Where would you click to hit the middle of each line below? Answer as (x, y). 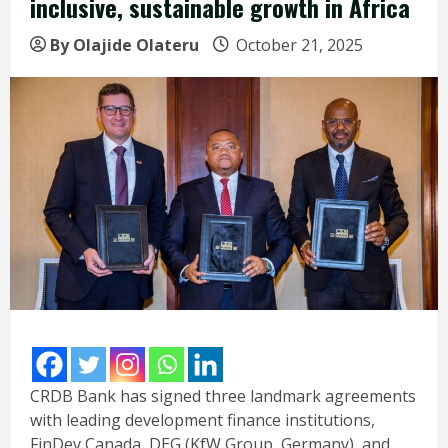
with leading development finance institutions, (202, 419)
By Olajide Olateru (124, 44)
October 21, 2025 (299, 44)
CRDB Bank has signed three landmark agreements (223, 395)
